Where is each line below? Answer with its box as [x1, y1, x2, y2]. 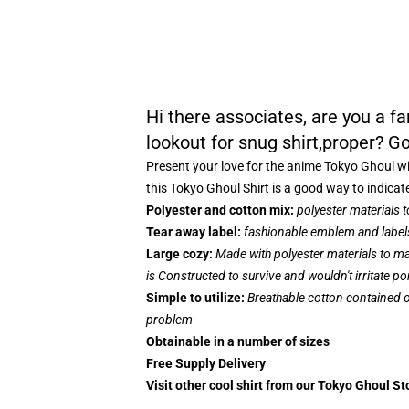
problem [146, 312, 193, 327]
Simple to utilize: [146, 290, 245, 305]
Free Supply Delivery [146, 356, 266, 371]
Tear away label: [146, 225, 244, 239]
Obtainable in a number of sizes [146, 334, 330, 349]
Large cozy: [146, 246, 215, 261]
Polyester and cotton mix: [146, 203, 297, 217]
